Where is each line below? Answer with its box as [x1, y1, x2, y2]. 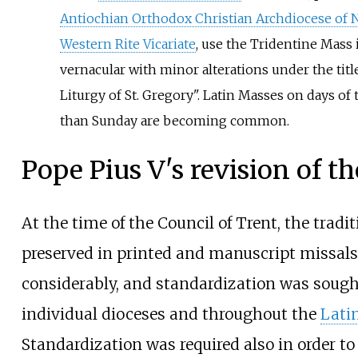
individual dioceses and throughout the [21, 304, 320, 324]
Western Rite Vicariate [59, 35, 196, 52]
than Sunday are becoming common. [59, 112, 289, 129]
